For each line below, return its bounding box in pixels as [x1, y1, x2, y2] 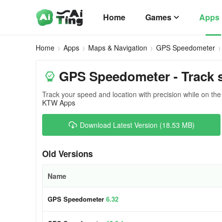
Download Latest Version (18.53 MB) [80, 120, 195, 130]
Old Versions [42, 148, 93, 160]
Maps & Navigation [88, 43, 147, 53]
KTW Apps [42, 98, 75, 108]
